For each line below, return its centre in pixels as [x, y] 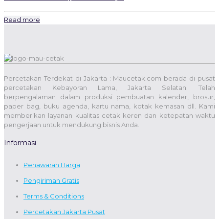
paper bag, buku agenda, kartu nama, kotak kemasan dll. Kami [109, 106]
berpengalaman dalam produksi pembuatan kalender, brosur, [109, 97]
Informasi [20, 143]
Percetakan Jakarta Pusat [64, 211]
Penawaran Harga [52, 164]
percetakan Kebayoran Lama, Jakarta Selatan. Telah [109, 87]
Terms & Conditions [54, 196]
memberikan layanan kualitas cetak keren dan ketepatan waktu [109, 115]
